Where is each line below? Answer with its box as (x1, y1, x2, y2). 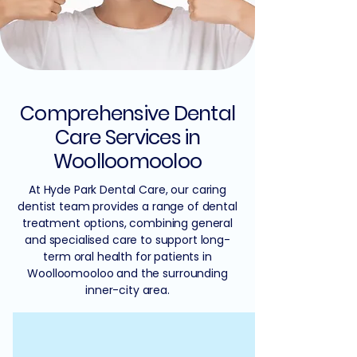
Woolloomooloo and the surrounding (27, 265, 228, 281)
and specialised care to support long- (25, 232, 230, 248)
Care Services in (54, 124, 201, 151)
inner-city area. (85, 282, 170, 298)
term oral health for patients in (43, 249, 212, 265)
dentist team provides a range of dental (18, 198, 237, 214)
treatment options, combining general (22, 215, 233, 231)
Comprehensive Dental (20, 100, 235, 127)
